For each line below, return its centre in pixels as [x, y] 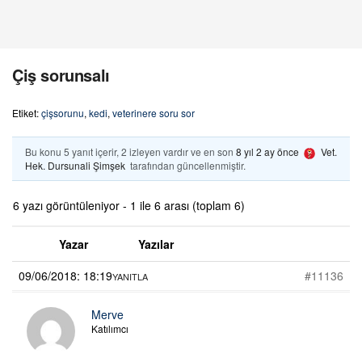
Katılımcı [110, 328]
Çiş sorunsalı [61, 75]
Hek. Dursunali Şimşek [75, 165]
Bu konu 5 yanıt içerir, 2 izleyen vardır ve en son [130, 152]
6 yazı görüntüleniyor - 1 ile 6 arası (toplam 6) [129, 205]
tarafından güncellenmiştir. [187, 165]
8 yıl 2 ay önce [267, 152]
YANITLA [130, 276]
